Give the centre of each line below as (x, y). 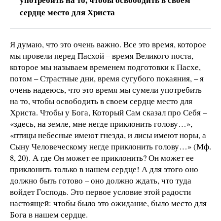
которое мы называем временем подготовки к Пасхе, (105, 67)
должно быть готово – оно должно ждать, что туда (101, 180)
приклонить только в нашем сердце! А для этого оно (104, 169)
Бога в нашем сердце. (49, 214)
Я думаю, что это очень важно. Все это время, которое (108, 44)
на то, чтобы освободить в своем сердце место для (101, 101)
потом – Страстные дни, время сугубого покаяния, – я (107, 78)
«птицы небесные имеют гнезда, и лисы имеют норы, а (108, 135)
